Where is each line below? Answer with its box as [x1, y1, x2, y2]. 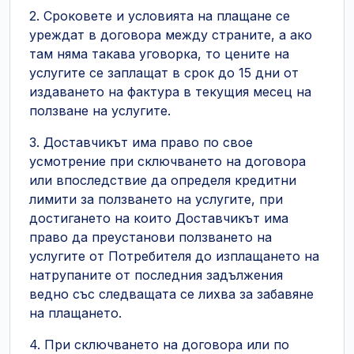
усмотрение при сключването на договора [29, 153, 306, 169]
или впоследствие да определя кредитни [29, 172, 296, 188]
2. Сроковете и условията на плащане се [29, 8, 290, 24]
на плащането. [29, 305, 122, 321]
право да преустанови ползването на [29, 229, 272, 245]
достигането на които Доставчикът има [29, 210, 288, 226]
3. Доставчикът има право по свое [29, 134, 253, 150]
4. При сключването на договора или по [29, 337, 289, 352]
